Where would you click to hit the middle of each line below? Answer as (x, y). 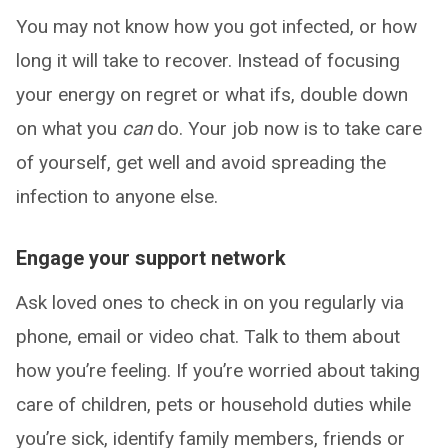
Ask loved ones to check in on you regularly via (210, 303)
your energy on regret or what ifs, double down (212, 95)
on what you (69, 129)
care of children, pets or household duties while (213, 405)
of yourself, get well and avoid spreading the (201, 163)
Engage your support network (151, 258)
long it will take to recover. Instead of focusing (208, 61)
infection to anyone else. (117, 197)
